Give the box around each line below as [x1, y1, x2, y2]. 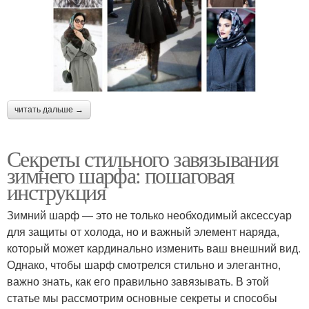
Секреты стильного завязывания [7, 143, 279, 173]
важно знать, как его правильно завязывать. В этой [7, 272, 269, 289]
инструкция [7, 176, 106, 206]
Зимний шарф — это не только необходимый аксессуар [7, 206, 292, 223]
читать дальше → [14, 104, 83, 114]
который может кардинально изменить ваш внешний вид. [7, 239, 301, 256]
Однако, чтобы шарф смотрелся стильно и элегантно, [7, 256, 281, 272]
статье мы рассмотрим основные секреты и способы [7, 289, 277, 306]
